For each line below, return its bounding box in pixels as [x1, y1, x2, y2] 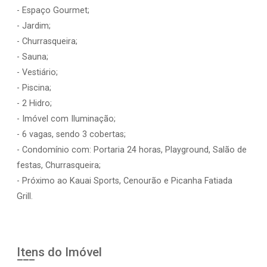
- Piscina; [17, 83, 51, 93]
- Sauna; [17, 52, 48, 62]
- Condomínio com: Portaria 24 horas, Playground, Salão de [17, 145, 247, 155]
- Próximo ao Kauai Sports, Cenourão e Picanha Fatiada [17, 176, 232, 186]
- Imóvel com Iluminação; [17, 114, 116, 124]
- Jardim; [17, 21, 51, 31]
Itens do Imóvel [17, 245, 102, 259]
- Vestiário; [17, 67, 58, 77]
